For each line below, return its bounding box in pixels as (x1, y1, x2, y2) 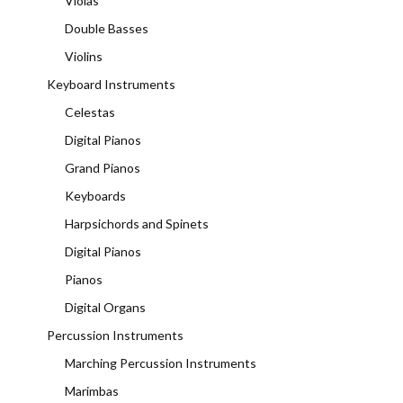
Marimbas (65, 383, 119, 399)
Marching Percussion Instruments (65, 355, 256, 371)
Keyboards (65, 188, 126, 203)
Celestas (65, 104, 115, 120)
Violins (65, 49, 103, 64)
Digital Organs (65, 300, 146, 315)
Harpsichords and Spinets (65, 216, 209, 231)
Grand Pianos (65, 160, 140, 175)
